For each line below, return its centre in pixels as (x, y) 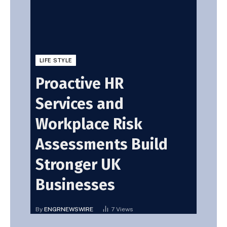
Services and (80, 104)
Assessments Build (102, 144)
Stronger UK (78, 164)
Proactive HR (80, 83)
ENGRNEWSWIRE (69, 209)
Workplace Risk (89, 124)
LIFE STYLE (56, 60)
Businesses (75, 185)
